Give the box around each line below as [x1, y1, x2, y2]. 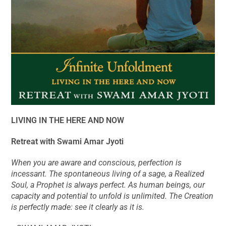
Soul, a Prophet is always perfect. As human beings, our [11, 180, 205, 190]
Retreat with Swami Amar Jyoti [11, 136, 124, 146]
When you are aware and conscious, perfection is [11, 157, 182, 167]
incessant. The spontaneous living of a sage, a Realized [11, 168, 205, 179]
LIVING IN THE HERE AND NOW [11, 115, 125, 125]
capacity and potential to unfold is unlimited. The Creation [11, 191, 214, 201]
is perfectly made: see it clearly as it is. [11, 202, 145, 212]
